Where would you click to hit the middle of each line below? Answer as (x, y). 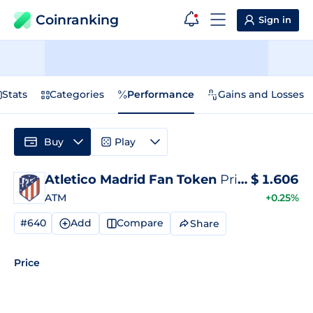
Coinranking (77, 20)
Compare (140, 223)
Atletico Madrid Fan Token (132, 180)
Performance (161, 94)
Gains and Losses (261, 94)
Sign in (275, 20)
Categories (77, 94)
